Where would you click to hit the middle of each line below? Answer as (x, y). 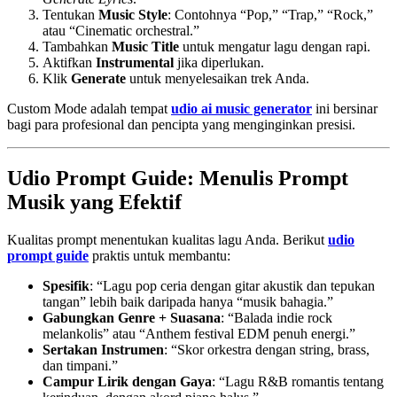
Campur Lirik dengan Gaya (127, 381)
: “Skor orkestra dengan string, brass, (267, 349)
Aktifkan (69, 62)
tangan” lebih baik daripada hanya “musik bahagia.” (188, 301)
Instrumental (135, 62)
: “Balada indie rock (276, 317)
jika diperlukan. (219, 62)
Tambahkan (77, 46)
